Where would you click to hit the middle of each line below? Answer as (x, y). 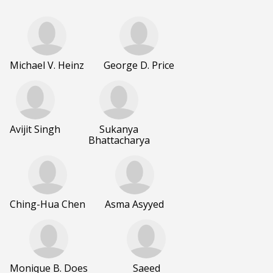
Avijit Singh (35, 129)
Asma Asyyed (134, 204)
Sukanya (119, 129)
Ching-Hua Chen (48, 204)
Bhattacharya (119, 140)
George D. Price (139, 66)
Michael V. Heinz (47, 66)
